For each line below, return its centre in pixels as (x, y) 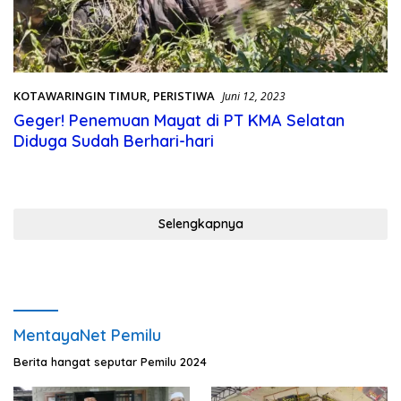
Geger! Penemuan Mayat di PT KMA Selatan (179, 120)
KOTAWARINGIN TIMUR (80, 95)
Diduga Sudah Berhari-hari (114, 141)
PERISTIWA (184, 95)
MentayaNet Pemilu (87, 335)
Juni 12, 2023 (254, 96)
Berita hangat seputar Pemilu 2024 (110, 361)
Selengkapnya (200, 223)
